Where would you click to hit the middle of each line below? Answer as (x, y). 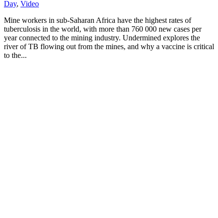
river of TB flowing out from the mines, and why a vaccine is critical (109, 47)
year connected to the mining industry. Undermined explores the (102, 38)
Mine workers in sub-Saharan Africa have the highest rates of (98, 20)
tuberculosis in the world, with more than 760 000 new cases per (103, 29)
